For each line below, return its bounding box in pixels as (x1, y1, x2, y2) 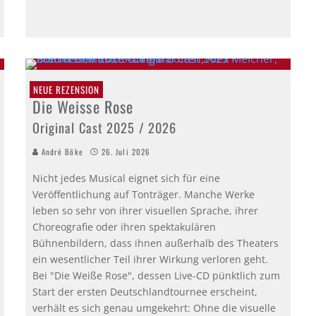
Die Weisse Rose (32, 95, 134, 118)
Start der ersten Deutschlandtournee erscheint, (32, 284, 257, 298)
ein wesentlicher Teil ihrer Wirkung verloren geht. (32, 252, 268, 266)
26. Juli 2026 (101, 145, 151, 157)
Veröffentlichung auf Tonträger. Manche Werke (32, 187, 255, 201)
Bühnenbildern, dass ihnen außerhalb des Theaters (32, 236, 279, 250)
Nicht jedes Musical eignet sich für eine (32, 171, 220, 185)
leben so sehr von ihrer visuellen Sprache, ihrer (32, 203, 258, 217)
